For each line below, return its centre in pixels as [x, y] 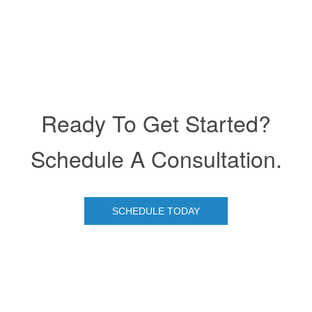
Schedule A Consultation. [156, 158]
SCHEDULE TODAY [156, 211]
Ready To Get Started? [156, 123]
